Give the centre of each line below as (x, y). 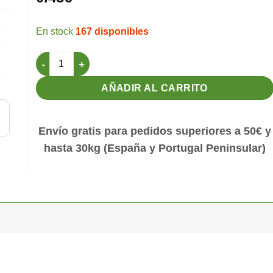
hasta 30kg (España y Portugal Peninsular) (155, 148)
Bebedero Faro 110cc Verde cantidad (112, 58)
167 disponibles (112, 32)
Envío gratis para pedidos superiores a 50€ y (155, 131)
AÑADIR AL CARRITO (155, 88)
